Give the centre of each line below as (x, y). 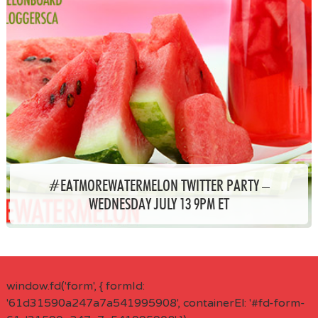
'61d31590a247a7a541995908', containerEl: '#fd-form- (155, 303)
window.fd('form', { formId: (75, 286)
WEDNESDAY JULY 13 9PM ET (159, 203)
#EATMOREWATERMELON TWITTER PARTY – (159, 185)
